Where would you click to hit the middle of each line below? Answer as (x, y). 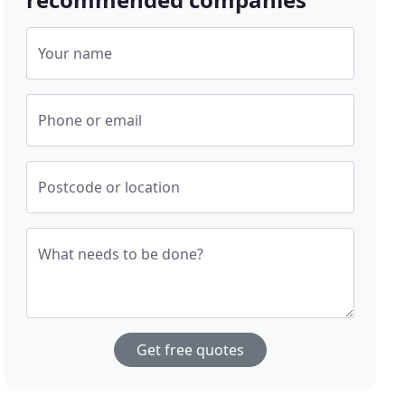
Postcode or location (109, 188)
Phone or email (90, 121)
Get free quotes (191, 350)
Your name (75, 54)
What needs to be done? (121, 254)
